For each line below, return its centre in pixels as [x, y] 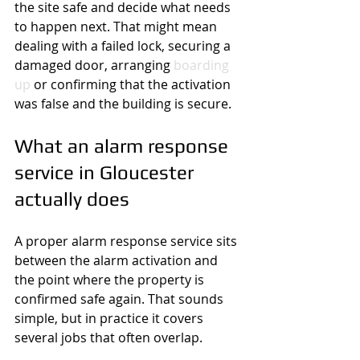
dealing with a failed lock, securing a [124, 46]
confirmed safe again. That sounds [121, 299]
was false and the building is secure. [123, 104]
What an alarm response [124, 146]
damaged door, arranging [94, 65]
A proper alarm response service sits [127, 241]
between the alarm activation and [118, 260]
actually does [72, 199]
